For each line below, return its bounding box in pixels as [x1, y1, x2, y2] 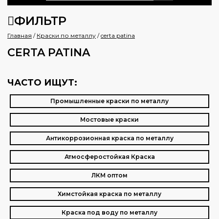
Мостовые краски [80, 116, 139, 123]
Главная [7, 32, 32, 39]
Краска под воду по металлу [62, 209, 157, 216]
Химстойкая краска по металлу [58, 190, 161, 197]
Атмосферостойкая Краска [64, 153, 155, 160]
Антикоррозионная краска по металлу [45, 134, 174, 142]
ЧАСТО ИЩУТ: [7, 77, 77, 88]
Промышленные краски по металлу [50, 97, 169, 105]
